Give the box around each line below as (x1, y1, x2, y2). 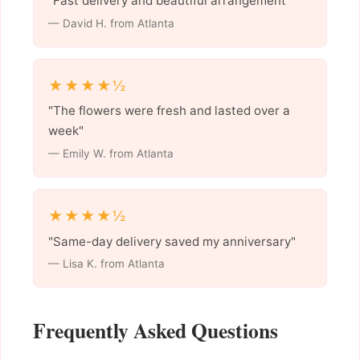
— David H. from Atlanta (47, 17, 174, 31)
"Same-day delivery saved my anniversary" (47, 233, 296, 249)
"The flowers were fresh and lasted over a (47, 103, 290, 119)
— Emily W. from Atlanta (47, 147, 174, 161)
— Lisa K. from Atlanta (47, 257, 165, 271)
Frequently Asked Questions (33, 315, 278, 346)
